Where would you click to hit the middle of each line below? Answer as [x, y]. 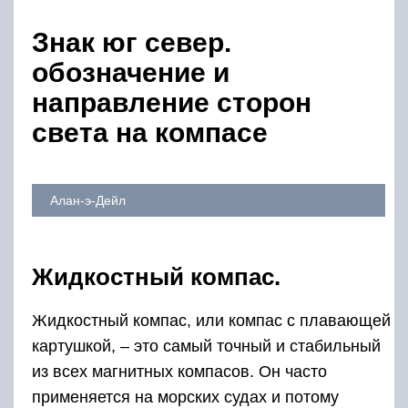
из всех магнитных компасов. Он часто [179, 372]
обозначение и [131, 72]
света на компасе [150, 133]
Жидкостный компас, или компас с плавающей [211, 321]
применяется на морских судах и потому [185, 397]
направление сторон [172, 102]
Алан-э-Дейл [93, 200]
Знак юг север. [132, 42]
